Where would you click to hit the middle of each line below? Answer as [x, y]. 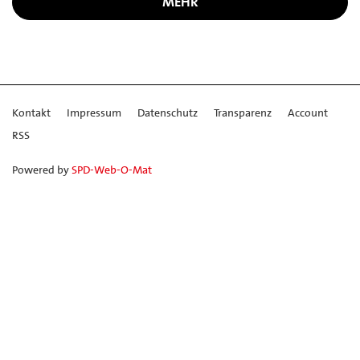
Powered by [42, 169]
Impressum [94, 112]
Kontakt [31, 112]
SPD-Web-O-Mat [112, 169]
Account [308, 112]
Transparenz [243, 112]
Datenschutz [168, 112]
